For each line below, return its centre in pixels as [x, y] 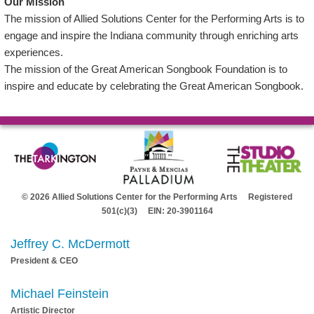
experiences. [34, 52]
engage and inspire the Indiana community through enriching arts [152, 35]
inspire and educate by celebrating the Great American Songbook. [154, 86]
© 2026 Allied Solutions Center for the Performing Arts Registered [157, 197]
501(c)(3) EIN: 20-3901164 [157, 211]
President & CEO [44, 260]
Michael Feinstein [60, 293]
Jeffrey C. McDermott [70, 244]
